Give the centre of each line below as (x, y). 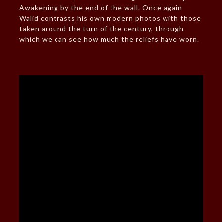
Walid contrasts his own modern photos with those (110, 18)
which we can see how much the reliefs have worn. (109, 39)
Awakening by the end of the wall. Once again (101, 8)
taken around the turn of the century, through (101, 29)
